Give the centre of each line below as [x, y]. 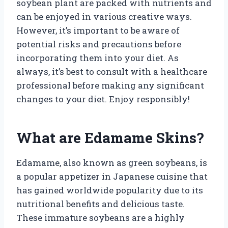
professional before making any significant [110, 85]
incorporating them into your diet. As [97, 58]
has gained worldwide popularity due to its [110, 190]
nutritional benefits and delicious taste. [101, 204]
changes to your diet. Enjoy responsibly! [103, 99]
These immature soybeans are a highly [101, 217]
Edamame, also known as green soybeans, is [112, 162]
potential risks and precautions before [99, 44]
